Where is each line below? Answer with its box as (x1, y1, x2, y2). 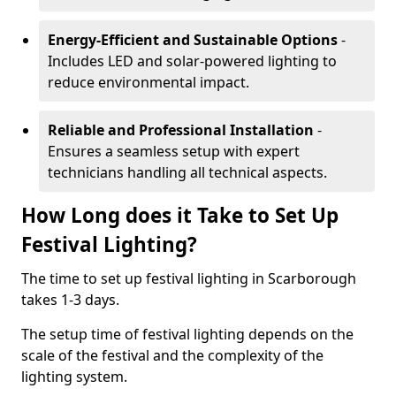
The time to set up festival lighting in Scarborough (21, 269, 356, 288)
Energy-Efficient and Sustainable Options (48, 30, 338, 49)
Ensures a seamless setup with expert (48, 141, 300, 161)
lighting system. (21, 367, 131, 386)
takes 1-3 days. (21, 290, 119, 309)
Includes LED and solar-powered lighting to (48, 51, 337, 71)
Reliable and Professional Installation (48, 120, 314, 140)
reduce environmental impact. (48, 72, 249, 92)
